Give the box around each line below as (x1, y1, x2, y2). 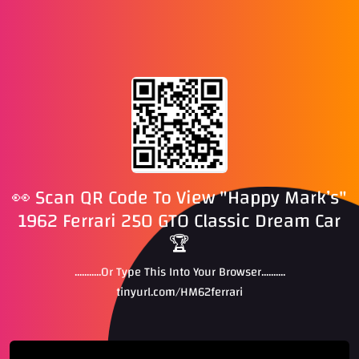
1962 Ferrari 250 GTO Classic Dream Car (18, 204, 341, 239)
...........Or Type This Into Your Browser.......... (74, 261, 285, 284)
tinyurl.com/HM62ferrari (116, 281, 243, 304)
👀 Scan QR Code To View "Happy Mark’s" (12, 180, 347, 216)
